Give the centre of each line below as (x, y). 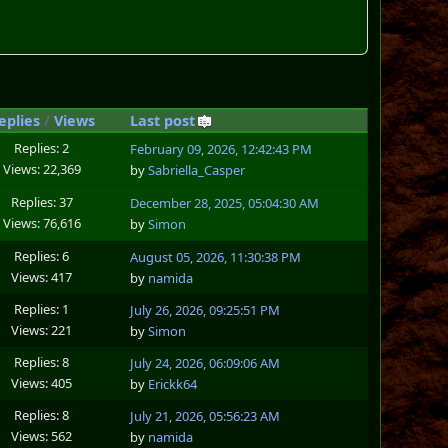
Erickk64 (173, 384)
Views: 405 (42, 382)
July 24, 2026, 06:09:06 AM (205, 363)
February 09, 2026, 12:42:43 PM (221, 149)
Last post (163, 120)
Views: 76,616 (41, 222)
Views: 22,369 (41, 168)
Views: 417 (42, 276)
